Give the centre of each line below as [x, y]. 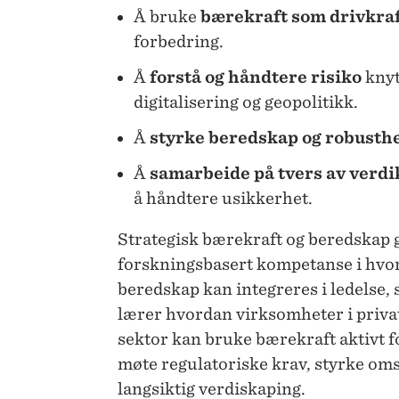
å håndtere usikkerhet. [223, 199]
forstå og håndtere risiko [256, 77]
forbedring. [179, 42]
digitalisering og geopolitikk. [246, 102]
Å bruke [167, 17]
